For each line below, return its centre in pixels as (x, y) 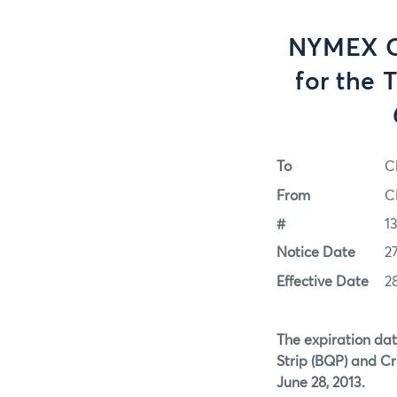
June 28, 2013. (321, 382)
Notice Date (316, 253)
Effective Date (323, 281)
